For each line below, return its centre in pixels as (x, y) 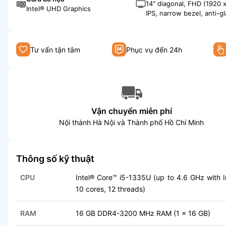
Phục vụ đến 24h (154, 49)
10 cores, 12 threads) (110, 189)
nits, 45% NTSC (171, 23)
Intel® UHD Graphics (59, 8)
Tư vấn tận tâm (55, 49)
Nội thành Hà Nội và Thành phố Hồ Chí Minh (132, 123)
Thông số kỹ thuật (55, 159)
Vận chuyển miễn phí (131, 111)
